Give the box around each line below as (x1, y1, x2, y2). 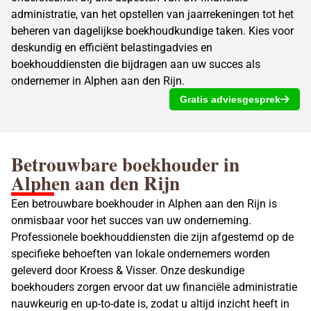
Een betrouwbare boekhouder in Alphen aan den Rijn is (11, 197, 277, 210)
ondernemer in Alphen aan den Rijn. (11, 74, 185, 87)
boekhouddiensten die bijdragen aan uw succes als (11, 57, 260, 71)
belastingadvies (121, 40, 198, 54)
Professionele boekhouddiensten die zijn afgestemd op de (11, 230, 294, 244)
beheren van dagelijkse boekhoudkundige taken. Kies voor (11, 24, 294, 37)
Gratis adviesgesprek (180, 94, 280, 105)
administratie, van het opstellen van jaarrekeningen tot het (11, 7, 294, 21)
